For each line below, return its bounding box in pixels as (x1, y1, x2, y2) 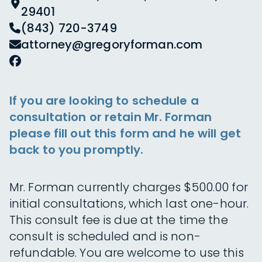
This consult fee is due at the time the (9, 212, 228, 228)
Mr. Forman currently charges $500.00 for (9, 179, 248, 195)
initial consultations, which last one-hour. (9, 195, 249, 212)
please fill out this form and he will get (9, 125, 241, 142)
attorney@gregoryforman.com (21, 36, 203, 53)
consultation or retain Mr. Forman (9, 109, 212, 125)
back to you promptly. (9, 142, 144, 158)
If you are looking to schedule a (9, 92, 199, 109)
